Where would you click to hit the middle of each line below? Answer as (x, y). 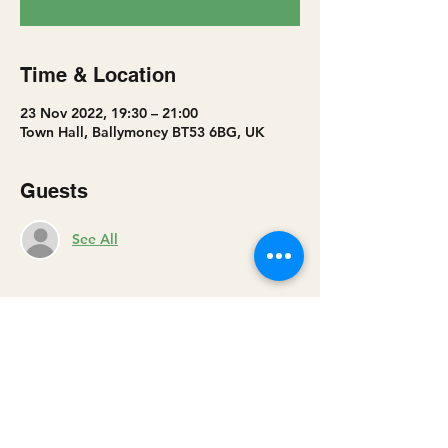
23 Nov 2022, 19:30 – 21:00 (109, 112)
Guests (54, 190)
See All (95, 239)
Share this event (97, 360)
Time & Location (98, 74)
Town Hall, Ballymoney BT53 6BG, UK (142, 131)
